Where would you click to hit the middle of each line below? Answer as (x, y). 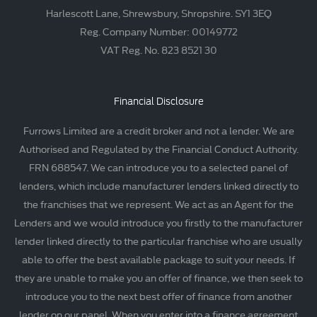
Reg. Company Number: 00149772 (158, 31)
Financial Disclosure (158, 102)
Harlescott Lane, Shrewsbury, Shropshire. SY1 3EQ (158, 13)
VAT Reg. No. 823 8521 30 (158, 50)
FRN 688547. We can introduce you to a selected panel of (158, 167)
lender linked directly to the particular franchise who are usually (158, 241)
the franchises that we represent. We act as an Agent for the (158, 204)
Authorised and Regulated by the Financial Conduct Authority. (158, 149)
